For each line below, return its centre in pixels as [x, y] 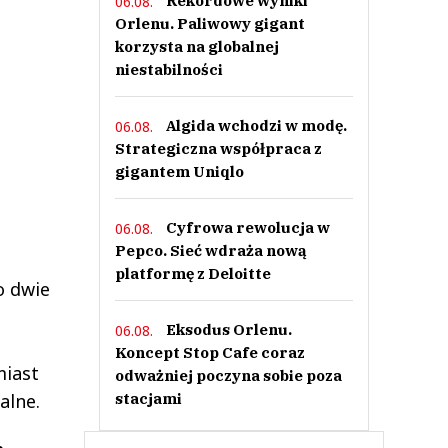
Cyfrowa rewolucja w [247, 227]
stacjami [148, 398]
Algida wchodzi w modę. [256, 125]
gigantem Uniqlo [179, 171]
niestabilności [168, 69]
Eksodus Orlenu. [228, 329]
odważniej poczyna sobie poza [228, 375]
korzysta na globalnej [196, 46]
